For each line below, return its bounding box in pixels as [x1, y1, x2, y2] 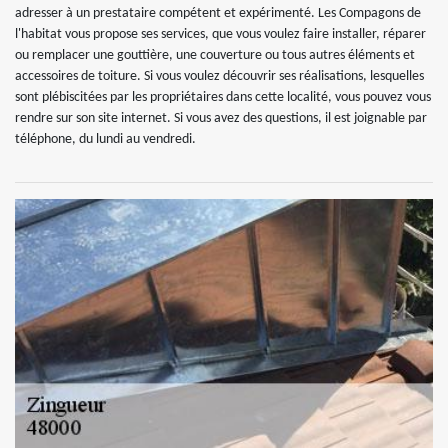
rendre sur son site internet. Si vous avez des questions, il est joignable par [15, 111, 427, 126]
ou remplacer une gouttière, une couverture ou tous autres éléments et [15, 48, 415, 63]
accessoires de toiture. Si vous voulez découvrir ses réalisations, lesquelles [15, 69, 424, 84]
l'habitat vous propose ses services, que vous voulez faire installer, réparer [15, 27, 426, 42]
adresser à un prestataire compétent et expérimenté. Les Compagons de [15, 6, 421, 21]
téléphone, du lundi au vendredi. [15, 132, 196, 147]
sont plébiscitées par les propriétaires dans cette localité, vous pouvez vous [15, 90, 431, 105]
